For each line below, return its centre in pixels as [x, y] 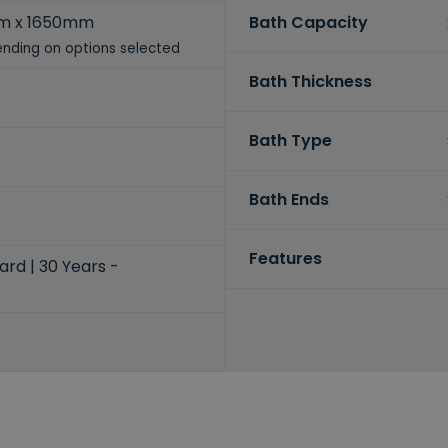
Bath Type [290, 141]
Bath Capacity [308, 23]
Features [285, 259]
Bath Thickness [310, 82]
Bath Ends [288, 200]
